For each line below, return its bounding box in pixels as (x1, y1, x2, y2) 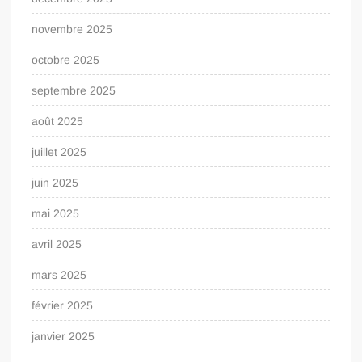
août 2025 (32, 114, 84, 128)
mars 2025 (32, 267, 87, 281)
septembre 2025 (32, 83, 116, 97)
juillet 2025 (32, 145, 87, 158)
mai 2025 (32, 206, 80, 220)
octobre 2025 (32, 53, 100, 66)
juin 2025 (32, 175, 79, 189)
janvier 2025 (32, 329, 95, 343)
